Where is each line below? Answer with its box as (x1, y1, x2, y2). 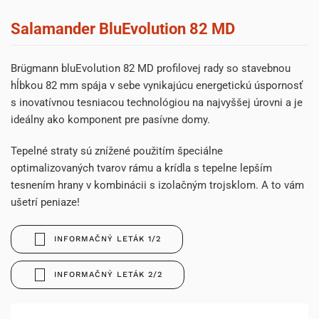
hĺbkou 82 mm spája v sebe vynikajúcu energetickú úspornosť (11, 79, 303, 93)
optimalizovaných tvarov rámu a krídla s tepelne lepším (11, 162, 272, 175)
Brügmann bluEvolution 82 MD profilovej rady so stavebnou (11, 62, 291, 75)
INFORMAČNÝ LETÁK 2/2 (54, 270, 162, 280)
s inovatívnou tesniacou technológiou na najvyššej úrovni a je (11, 96, 303, 110)
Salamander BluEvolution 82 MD (11, 19, 235, 38)
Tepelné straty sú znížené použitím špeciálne (11, 145, 223, 158)
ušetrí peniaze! (11, 196, 80, 209)
